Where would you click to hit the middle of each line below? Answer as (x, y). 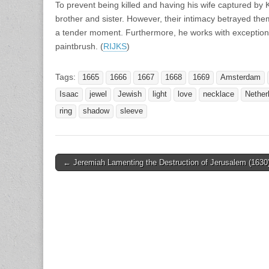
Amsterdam (240, 77)
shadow (96, 111)
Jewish (130, 94)
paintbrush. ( (79, 46)
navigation (82, 177)
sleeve (131, 111)
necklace (219, 94)
